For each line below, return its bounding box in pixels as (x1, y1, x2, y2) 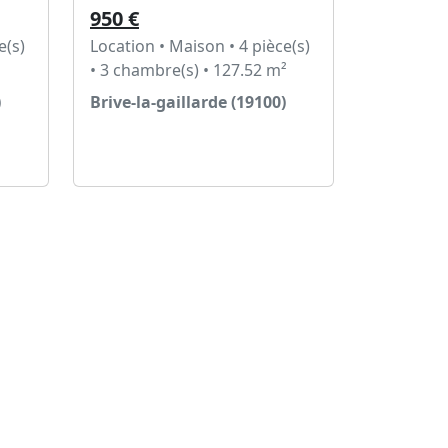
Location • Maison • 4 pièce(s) (90, 35, 310, 57)
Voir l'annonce (117, 134, 210, 152)
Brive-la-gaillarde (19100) (90, 91, 286, 113)
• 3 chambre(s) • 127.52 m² (90, 59, 287, 81)
